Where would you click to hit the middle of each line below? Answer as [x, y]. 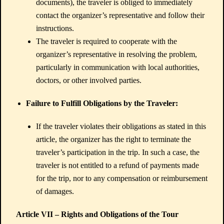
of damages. [55, 191]
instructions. [55, 28]
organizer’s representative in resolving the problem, [116, 54]
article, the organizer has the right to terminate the [113, 139]
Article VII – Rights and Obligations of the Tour [97, 214]
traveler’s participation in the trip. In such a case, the [118, 152]
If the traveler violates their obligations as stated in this [121, 126]
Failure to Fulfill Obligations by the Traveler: [102, 103]
